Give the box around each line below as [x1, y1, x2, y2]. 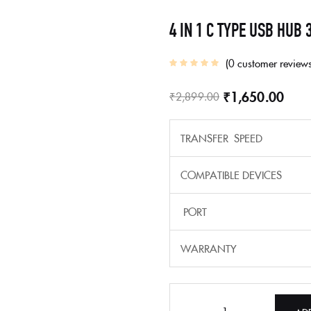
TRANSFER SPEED [180, 130, 262, 145]
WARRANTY [180, 240, 237, 255]
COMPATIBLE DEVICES [180, 167, 282, 182]
